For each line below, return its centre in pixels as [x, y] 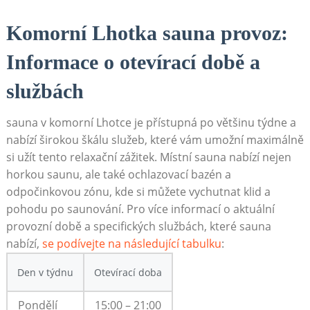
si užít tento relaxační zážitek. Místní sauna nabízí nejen [148, 157]
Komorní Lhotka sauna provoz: [147, 33]
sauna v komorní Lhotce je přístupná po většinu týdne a [151, 122]
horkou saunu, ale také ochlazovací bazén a [118, 174]
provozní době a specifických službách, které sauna [138, 226]
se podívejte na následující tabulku [131, 243]
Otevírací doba [128, 272]
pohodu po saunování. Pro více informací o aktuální [140, 209]
